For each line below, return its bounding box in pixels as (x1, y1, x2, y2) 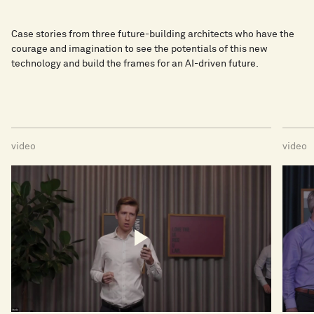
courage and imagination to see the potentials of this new (11, 44, 268, 55)
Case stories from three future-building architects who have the (11, 29, 294, 40)
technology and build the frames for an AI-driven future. (11, 59, 259, 69)
